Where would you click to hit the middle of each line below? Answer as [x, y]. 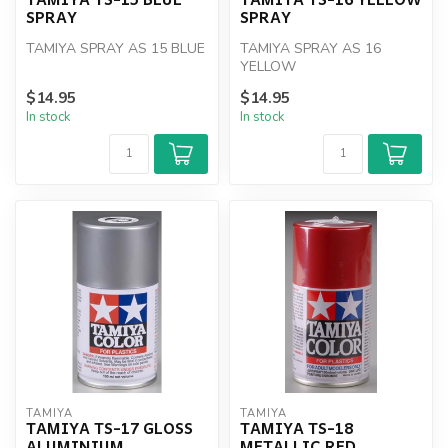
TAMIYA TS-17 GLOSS [109, 428]
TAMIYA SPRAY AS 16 [310, 48]
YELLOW [268, 66]
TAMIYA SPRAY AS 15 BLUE [115, 48]
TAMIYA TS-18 [296, 428]
